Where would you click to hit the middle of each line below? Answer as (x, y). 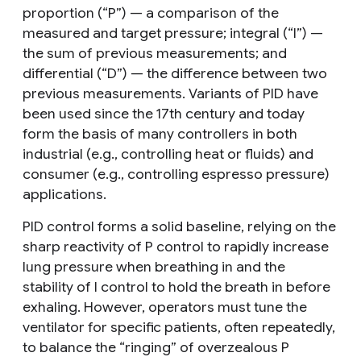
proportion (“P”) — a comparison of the (151, 12)
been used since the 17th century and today (164, 113)
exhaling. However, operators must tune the (165, 307)
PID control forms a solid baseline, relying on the (179, 226)
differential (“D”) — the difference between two (175, 73)
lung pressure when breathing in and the (154, 266)
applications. (64, 194)
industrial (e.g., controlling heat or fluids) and (168, 154)
